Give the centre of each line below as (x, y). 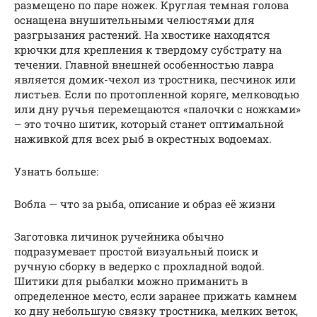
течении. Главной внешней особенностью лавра (144, 64)
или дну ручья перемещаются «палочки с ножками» (157, 109)
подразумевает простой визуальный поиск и (136, 251)
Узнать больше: (56, 171)
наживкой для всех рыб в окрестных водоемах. (143, 138)
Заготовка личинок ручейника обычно (119, 236)
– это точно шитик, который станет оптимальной (149, 123)
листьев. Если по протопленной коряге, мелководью (157, 94)
